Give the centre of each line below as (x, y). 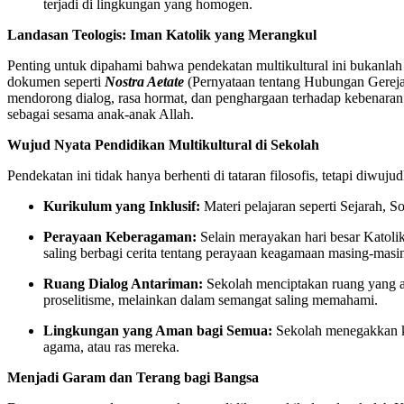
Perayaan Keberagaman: (120, 236)
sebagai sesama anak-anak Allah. (101, 114)
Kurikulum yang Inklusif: (122, 206)
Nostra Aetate (144, 81)
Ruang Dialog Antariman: (123, 283)
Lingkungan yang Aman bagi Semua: (158, 330)
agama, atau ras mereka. (111, 346)
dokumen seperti (56, 81)
